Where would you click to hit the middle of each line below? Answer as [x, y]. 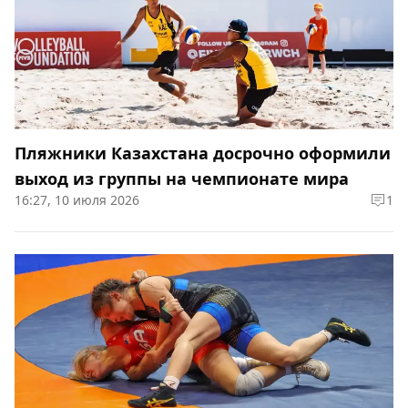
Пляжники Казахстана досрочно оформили [203, 153]
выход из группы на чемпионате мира [182, 179]
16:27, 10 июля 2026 [77, 200]
